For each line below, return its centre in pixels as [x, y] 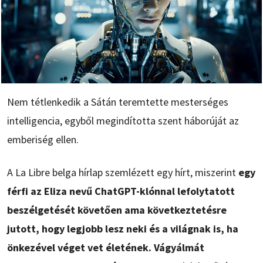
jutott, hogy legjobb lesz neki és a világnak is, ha [123, 228]
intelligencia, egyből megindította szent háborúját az [123, 120]
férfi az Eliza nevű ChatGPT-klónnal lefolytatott [121, 191]
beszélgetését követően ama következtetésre [117, 210]
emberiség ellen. [43, 139]
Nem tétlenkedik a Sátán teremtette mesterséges [118, 102]
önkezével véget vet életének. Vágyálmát [106, 247]
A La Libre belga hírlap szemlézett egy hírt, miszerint [123, 172]
